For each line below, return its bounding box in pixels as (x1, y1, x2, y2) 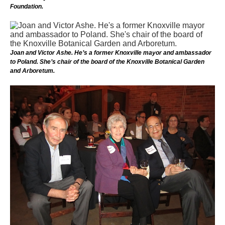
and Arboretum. (10, 67, 55, 74)
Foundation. (10, 3, 43, 10)
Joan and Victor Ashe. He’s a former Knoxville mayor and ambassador (10, 49, 211, 56)
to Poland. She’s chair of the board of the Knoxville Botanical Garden (10, 58, 204, 65)
